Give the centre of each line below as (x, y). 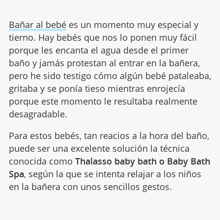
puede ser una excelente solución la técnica (99, 148)
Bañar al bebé (37, 24)
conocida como (42, 161)
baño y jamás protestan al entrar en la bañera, (104, 63)
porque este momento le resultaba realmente (103, 101)
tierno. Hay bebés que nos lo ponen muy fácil (103, 37)
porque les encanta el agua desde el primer (98, 50)
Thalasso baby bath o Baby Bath (142, 161)
